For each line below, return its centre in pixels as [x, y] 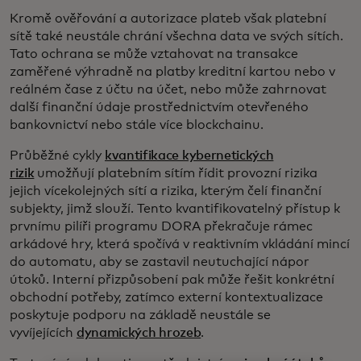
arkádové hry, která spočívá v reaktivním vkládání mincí [180, 244]
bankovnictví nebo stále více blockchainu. [137, 125]
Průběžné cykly [57, 156]
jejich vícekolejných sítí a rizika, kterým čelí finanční [166, 191]
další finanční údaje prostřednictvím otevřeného [159, 107]
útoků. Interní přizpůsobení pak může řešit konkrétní [172, 280]
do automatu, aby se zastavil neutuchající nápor [160, 262]
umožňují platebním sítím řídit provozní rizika [176, 173]
